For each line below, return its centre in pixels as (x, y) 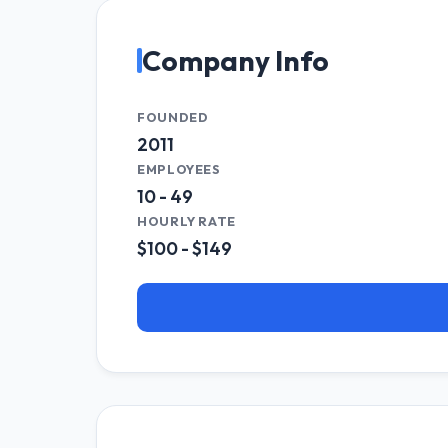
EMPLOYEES (179, 168)
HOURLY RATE (187, 220)
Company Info (235, 60)
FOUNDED (173, 116)
